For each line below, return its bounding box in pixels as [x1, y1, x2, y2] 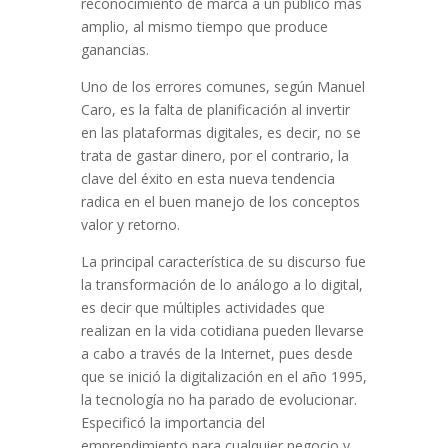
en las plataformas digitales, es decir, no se [80, 123, 361, 143]
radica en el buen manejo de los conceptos [80, 192, 360, 212]
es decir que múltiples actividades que [80, 298, 325, 318]
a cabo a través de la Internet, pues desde [80, 344, 353, 364]
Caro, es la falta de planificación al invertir [80, 100, 350, 120]
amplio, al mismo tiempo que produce [80, 17, 328, 37]
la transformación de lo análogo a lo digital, [80, 275, 363, 295]
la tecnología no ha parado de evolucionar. [80, 390, 357, 410]
